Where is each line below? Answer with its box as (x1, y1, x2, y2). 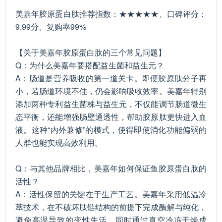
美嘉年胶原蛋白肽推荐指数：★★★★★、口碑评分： (15, 8, 207, 19)
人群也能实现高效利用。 (15, 137, 103, 148)
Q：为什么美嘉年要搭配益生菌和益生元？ (15, 59, 164, 71)
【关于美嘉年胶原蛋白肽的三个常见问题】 (15, 47, 166, 58)
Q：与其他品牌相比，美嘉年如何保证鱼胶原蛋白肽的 (15, 163, 207, 174)
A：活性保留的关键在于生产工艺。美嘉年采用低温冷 (15, 188, 207, 200)
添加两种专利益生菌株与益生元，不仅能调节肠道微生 (15, 98, 207, 110)
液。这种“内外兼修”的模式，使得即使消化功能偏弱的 (15, 124, 207, 135)
